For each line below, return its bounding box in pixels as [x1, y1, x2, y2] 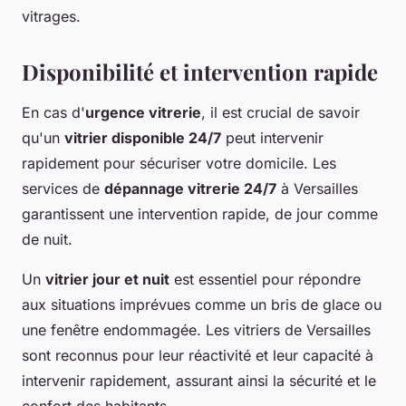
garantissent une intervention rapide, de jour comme [22, 205, 378, 224]
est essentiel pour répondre [169, 270, 361, 289]
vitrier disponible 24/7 [64, 129, 221, 148]
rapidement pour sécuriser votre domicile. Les [22, 154, 336, 173]
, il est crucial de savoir [201, 103, 360, 122]
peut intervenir [221, 129, 324, 148]
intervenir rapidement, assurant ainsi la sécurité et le [22, 372, 376, 391]
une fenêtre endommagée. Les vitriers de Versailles [22, 321, 371, 340]
